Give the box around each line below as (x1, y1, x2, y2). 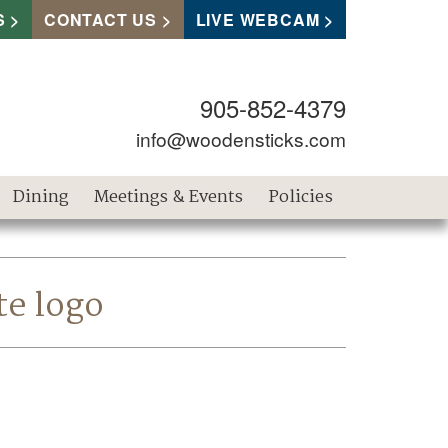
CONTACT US (43, 8, 157, 31)
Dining (13, 183, 69, 211)
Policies (269, 183, 334, 211)
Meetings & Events (94, 183, 244, 211)
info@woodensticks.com (136, 124, 346, 152)
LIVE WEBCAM (195, 8, 320, 31)
